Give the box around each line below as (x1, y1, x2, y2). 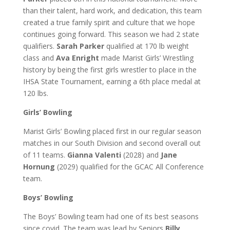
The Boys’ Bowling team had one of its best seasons (23, 212, 199, 221)
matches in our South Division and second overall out (23, 138, 201, 148)
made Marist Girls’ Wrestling (99, 53, 194, 63)
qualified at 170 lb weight (104, 41, 189, 51)
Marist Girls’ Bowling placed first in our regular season (23, 126, 201, 136)
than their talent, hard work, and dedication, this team (23, 6, 202, 15)
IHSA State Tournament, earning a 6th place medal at (23, 76, 201, 86)
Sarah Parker (56, 41, 104, 51)
